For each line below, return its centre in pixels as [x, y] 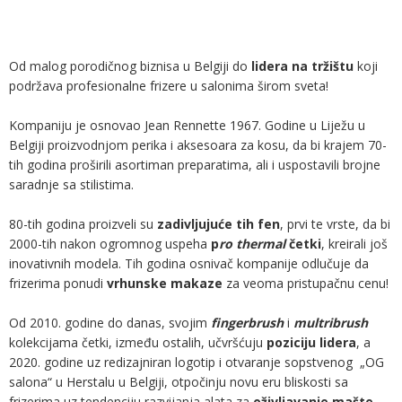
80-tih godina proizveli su [83, 223]
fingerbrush [247, 322]
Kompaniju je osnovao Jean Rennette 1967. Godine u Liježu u [187, 125]
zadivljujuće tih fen [218, 223]
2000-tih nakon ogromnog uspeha [110, 243]
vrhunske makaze [165, 283]
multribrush [331, 322]
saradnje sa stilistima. [71, 184]
